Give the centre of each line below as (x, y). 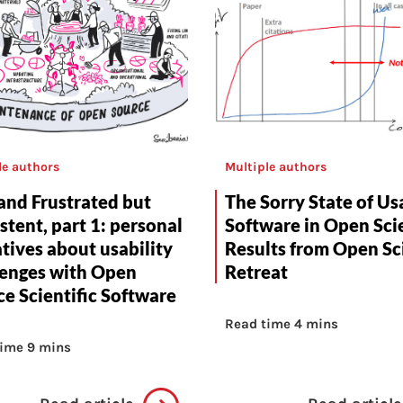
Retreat (256, 272)
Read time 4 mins (282, 324)
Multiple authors (276, 167)
